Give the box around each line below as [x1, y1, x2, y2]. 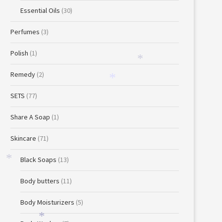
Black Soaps [20, 155, 56, 164]
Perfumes [10, 27, 40, 36]
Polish [10, 49, 28, 57]
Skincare [10, 134, 36, 143]
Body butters [20, 176, 59, 185]
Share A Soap [10, 112, 50, 121]
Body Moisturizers [20, 198, 74, 207]
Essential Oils [20, 6, 60, 15]
